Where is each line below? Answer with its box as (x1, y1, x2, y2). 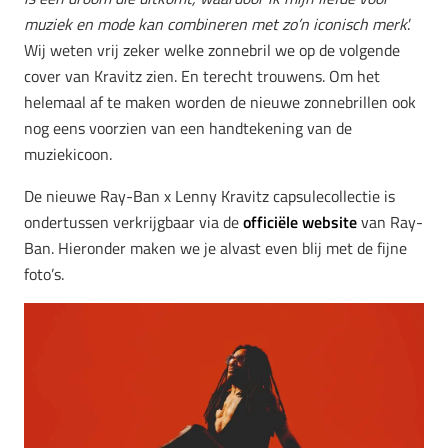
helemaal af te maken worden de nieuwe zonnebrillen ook (24, 90, 416, 115)
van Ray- (357, 210, 423, 235)
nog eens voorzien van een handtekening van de (24, 116, 352, 141)
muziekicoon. (24, 142, 112, 167)
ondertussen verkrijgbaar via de (24, 210, 239, 235)
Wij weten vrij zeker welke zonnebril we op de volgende (24, 38, 400, 63)
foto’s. (24, 262, 64, 287)
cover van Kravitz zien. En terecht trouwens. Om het (24, 64, 380, 89)
